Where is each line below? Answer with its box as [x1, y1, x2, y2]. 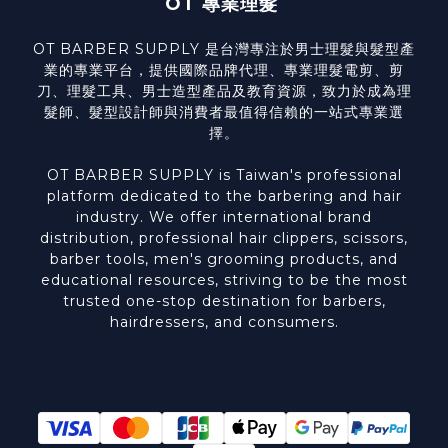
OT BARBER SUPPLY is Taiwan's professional [46, 166, 402, 185]
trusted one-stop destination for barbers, [62, 292, 386, 311]
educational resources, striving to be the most [40, 271, 408, 290]
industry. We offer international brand [76, 208, 372, 227]
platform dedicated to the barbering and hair [46, 187, 402, 206]
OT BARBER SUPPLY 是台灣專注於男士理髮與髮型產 [33, 40, 415, 59]
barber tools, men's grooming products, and [50, 250, 398, 269]
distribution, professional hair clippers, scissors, [40, 229, 408, 248]
